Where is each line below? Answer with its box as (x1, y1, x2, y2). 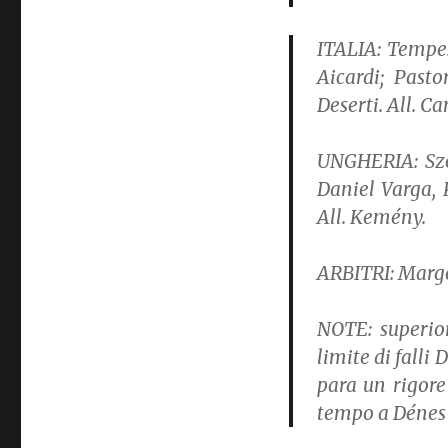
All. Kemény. (316, 205, 426, 229)
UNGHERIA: (316, 149, 418, 173)
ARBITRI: (316, 261, 398, 285)
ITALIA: (316, 37, 381, 61)
